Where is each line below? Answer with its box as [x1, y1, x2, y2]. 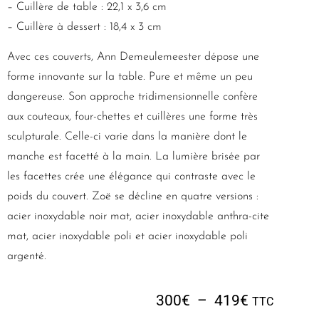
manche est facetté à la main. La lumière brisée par [7, 151, 260, 163]
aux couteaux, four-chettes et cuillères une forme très [7, 111, 258, 123]
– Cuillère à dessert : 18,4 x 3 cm [7, 21, 162, 33]
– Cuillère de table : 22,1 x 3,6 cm [7, 1, 167, 14]
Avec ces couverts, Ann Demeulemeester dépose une [7, 51, 259, 63]
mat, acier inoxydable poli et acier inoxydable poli [7, 231, 248, 243]
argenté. [7, 251, 46, 263]
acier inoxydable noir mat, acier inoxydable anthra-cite [7, 211, 269, 223]
